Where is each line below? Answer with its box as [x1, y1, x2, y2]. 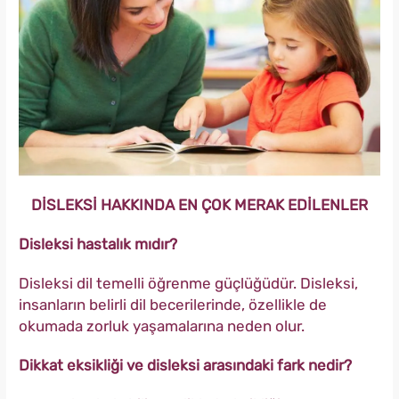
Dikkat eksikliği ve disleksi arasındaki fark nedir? [19, 356, 352, 375]
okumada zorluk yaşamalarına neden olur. [19, 317, 305, 336]
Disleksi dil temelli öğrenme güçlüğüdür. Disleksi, [19, 274, 358, 293]
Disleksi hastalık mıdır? [19, 235, 177, 254]
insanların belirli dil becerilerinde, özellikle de [19, 296, 327, 314]
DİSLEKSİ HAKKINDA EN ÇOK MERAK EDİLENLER [31, 196, 368, 215]
